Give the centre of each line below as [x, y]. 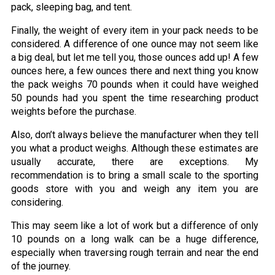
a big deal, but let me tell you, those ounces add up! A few [135, 58]
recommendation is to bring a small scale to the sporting [135, 176]
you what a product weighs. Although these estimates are [135, 149]
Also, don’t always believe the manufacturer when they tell [135, 135]
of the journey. [41, 266]
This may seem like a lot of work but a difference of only [135, 226]
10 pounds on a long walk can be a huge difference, [135, 239]
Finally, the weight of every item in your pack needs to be [135, 31]
